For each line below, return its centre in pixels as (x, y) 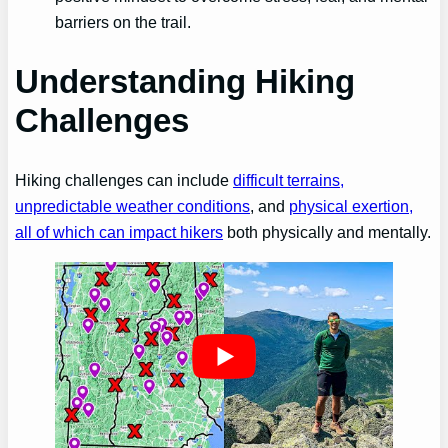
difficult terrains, (289, 180)
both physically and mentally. (327, 232)
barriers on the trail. (123, 21)
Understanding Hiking (185, 82)
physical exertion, (351, 206)
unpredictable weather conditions (133, 206)
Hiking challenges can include (124, 180)
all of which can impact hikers (119, 232)
